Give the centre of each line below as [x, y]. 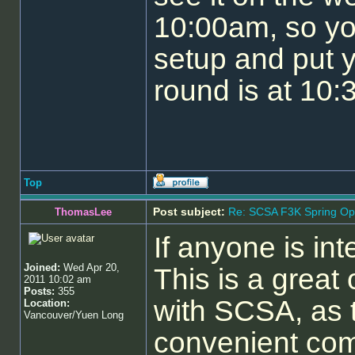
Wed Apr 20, [90, 267]
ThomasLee [83, 212]
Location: [47, 303]
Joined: [42, 267]
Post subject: [189, 212]
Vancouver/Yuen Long [74, 315]
